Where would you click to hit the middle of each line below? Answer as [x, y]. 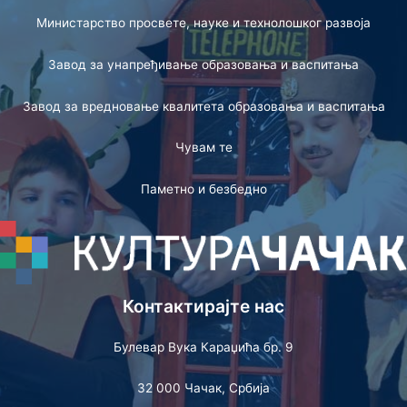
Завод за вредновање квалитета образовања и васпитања [203, 106]
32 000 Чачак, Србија [203, 388]
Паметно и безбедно [203, 189]
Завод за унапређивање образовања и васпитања [203, 64]
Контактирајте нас [203, 307]
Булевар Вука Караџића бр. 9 [203, 347]
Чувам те [203, 148]
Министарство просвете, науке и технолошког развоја [203, 22]
